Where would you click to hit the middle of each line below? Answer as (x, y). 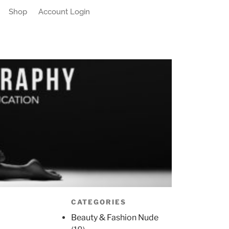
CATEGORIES (99, 202)
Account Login (64, 12)
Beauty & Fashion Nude (115, 217)
